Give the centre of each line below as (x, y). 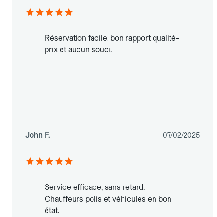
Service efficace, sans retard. (95, 187)
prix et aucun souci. (78, 50)
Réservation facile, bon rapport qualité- (112, 38)
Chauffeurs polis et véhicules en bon (108, 199)
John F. (38, 135)
